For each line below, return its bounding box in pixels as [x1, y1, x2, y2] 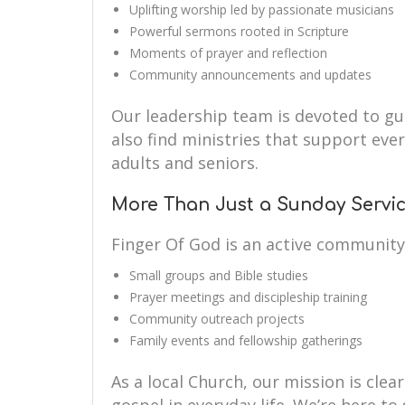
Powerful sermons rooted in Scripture [129, 23, 349, 40]
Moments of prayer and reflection [129, 44, 327, 61]
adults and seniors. [111, 152, 259, 174]
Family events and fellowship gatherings [129, 332, 363, 349]
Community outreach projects [129, 310, 305, 327]
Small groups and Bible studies [129, 267, 308, 284]
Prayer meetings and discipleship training [129, 288, 367, 306]
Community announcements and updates [129, 66, 372, 83]
